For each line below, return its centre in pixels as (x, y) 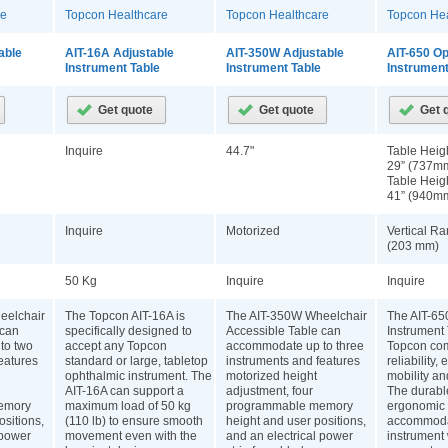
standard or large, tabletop (136, 361)
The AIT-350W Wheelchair (296, 316)
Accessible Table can (283, 331)
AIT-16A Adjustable (119, 53)
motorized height (271, 376)
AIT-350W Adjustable (285, 53)
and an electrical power (289, 436)
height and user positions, (296, 421)
